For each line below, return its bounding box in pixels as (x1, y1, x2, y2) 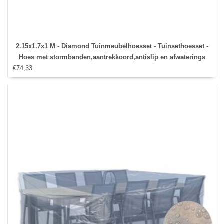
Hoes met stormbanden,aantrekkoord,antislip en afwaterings (18, 53, 205, 61)
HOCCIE (99, 64, 124, 72)
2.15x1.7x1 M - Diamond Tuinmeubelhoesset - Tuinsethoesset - (15, 42, 208, 50)
